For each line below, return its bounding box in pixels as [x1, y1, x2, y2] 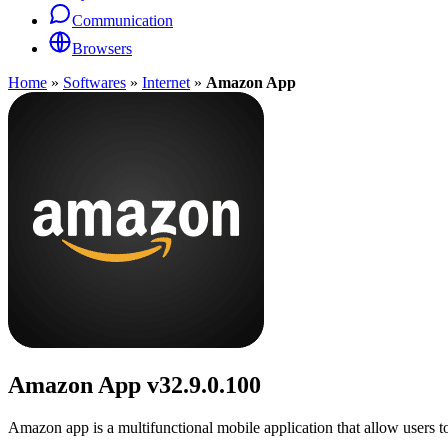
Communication [72, 12, 173, 29]
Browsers [72, 40, 132, 57]
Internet [142, 74, 190, 91]
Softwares [63, 74, 126, 91]
